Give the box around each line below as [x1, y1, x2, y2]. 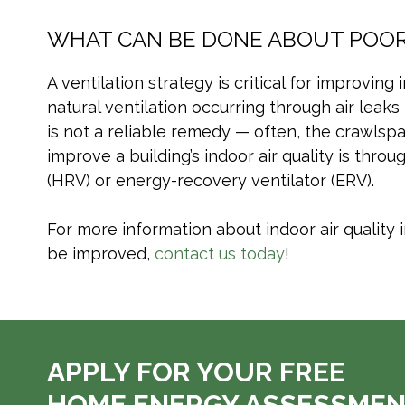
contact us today [155, 244, 285, 263]
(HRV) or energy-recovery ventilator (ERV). [47, 171, 374, 190]
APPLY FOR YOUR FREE [47, 356, 345, 388]
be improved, [47, 244, 155, 263]
